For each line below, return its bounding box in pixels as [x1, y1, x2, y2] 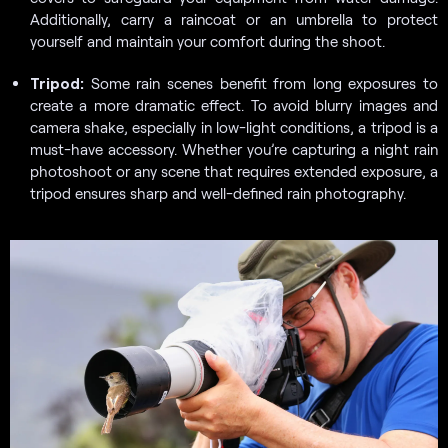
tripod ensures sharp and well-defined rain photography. [30, 183, 406, 202]
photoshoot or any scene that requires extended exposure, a [30, 161, 438, 180]
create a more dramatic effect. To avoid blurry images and [30, 95, 438, 114]
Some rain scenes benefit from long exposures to [84, 73, 438, 92]
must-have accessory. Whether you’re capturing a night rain [30, 139, 438, 158]
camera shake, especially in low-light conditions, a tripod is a [30, 117, 438, 136]
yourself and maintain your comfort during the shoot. [30, 31, 385, 50]
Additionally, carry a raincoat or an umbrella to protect [30, 9, 438, 28]
